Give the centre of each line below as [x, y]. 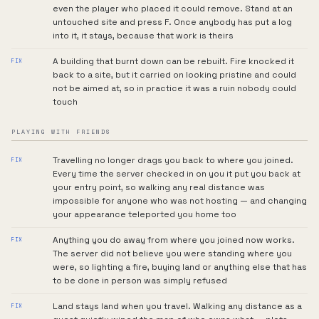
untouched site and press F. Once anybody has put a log [172, 22]
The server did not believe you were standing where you [172, 253]
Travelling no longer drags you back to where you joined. [173, 160]
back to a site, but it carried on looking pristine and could [174, 75]
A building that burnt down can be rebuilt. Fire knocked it [173, 61]
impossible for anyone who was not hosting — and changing [180, 201]
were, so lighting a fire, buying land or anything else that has [180, 267]
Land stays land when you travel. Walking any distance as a [177, 306]
